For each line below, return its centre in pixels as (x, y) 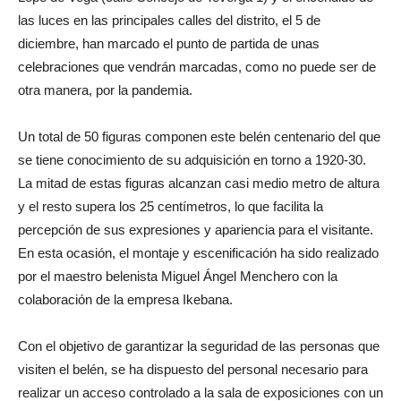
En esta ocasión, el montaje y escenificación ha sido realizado (198, 252)
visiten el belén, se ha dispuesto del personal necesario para (193, 369)
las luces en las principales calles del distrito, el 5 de (169, 20)
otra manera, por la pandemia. (105, 90)
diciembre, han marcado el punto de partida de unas (169, 43)
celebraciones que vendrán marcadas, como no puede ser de (197, 66)
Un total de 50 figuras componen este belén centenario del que (199, 136)
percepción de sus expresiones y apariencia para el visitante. (196, 229)
